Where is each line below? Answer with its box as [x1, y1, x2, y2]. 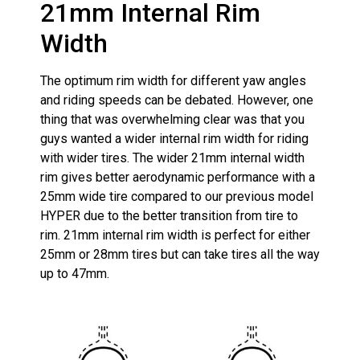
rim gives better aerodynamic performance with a [40, 169, 315, 185]
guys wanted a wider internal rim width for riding [40, 130, 309, 146]
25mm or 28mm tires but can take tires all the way [40, 246, 320, 262]
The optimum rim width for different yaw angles [40, 72, 306, 88]
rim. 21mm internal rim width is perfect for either [40, 227, 310, 243]
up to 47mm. [40, 265, 109, 281]
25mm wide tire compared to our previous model [40, 188, 313, 204]
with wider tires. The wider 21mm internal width [40, 149, 305, 166]
